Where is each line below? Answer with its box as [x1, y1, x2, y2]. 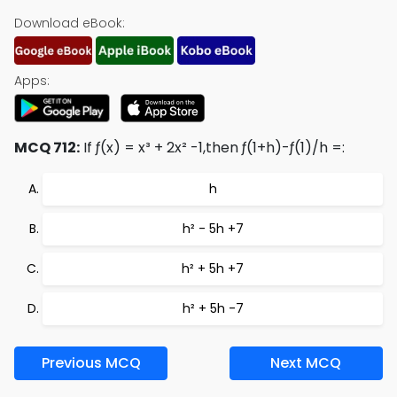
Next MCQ [270, 353, 342, 373]
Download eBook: [14, 14, 125, 32]
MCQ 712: [14, 137, 80, 158]
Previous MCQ [41, 353, 141, 373]
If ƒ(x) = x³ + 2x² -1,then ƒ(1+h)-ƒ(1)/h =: [80, 137, 345, 158]
